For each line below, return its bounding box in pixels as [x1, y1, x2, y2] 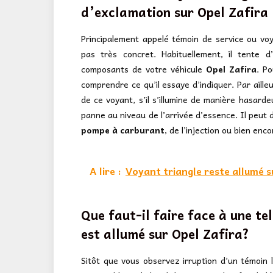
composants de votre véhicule [81, 62, 207, 76]
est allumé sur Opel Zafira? [81, 222, 249, 244]
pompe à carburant [81, 122, 165, 136]
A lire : [90, 162, 121, 179]
